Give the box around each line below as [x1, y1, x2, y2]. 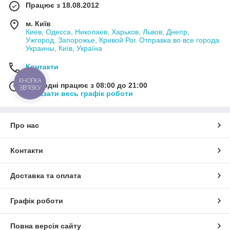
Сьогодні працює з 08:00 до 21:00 [26, 81, 147, 89]
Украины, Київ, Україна [26, 44, 102, 52]
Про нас [10, 121, 39, 129]
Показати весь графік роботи [26, 89, 133, 98]
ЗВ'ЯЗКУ [19, 83, 41, 91]
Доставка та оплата [10, 171, 81, 180]
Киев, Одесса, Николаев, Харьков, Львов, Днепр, [26, 27, 189, 36]
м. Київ [26, 19, 51, 28]
